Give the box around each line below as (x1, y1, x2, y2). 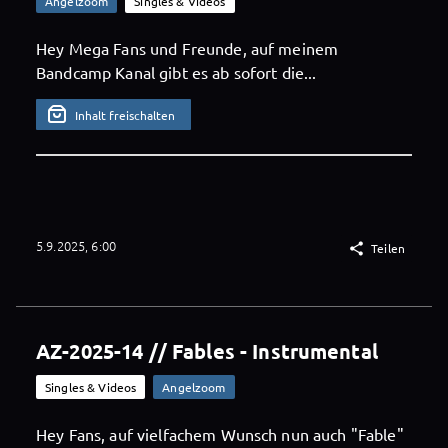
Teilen (371, 240, 405, 257)
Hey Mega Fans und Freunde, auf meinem (36, 38, 339, 59)
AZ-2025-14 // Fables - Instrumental (36, 338, 378, 365)
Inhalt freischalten (75, 106, 176, 123)
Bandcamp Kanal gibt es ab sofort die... (36, 62, 317, 83)
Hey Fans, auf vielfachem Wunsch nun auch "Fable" (36, 424, 404, 445)
